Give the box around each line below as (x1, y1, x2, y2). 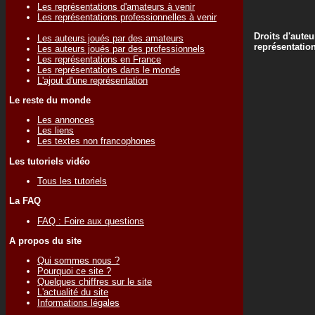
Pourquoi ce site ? (37, 266, 111, 277)
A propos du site (9, 235, 82, 246)
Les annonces (37, 115, 94, 126)
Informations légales (37, 297, 120, 309)
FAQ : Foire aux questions (37, 215, 144, 226)
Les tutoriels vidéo (9, 155, 90, 167)
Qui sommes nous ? (37, 255, 120, 266)
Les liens (37, 125, 74, 136)
